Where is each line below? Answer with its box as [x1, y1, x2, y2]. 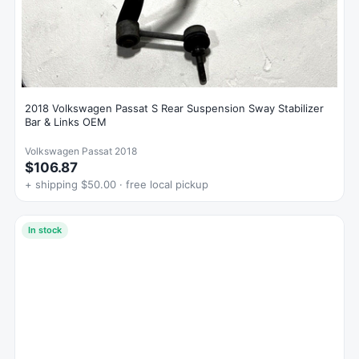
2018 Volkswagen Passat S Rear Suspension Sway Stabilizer [25, 101, 324, 115]
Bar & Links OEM [25, 115, 107, 128]
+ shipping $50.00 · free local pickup [25, 177, 208, 191]
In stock [28, 224, 62, 236]
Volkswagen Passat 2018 [25, 144, 137, 157]
